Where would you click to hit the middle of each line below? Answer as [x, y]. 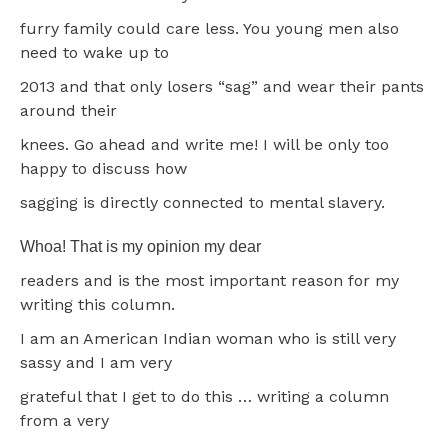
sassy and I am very [96, 362]
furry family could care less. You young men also [209, 28]
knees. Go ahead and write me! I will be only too [204, 144]
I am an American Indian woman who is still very [208, 338]
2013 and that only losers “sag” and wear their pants [222, 86]
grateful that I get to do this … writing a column [204, 396]
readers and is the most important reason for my [209, 280]
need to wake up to [94, 52]
